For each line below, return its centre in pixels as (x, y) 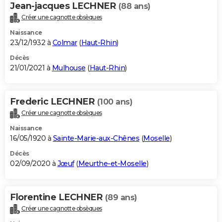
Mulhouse (69, 68)
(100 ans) (114, 102)
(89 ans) (121, 197)
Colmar (65, 43)
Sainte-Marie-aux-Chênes (96, 138)
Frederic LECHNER (54, 102)
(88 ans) (134, 6)
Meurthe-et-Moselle (112, 163)
